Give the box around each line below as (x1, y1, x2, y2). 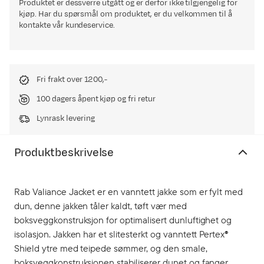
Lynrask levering (37, 113, 95, 124)
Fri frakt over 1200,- (37, 74, 108, 85)
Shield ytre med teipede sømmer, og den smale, (14, 242, 207, 254)
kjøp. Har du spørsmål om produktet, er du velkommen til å (19, 9, 233, 19)
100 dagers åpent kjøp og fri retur (37, 94, 156, 104)
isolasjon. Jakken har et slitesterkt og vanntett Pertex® (14, 228, 229, 240)
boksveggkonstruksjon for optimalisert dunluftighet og (14, 214, 232, 226)
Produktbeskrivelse (14, 145, 114, 160)
